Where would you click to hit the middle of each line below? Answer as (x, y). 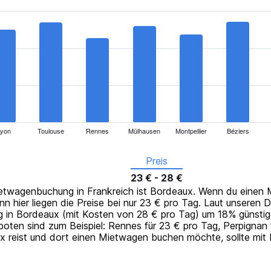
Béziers (237, 131)
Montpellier (191, 131)
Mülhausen (144, 131)
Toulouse (51, 131)
